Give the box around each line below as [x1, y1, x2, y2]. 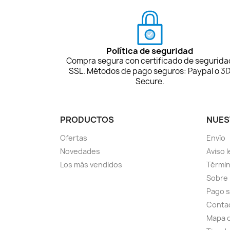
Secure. [135, 75, 164, 87]
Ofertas [60, 132, 87, 143]
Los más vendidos [60, 159, 122, 169]
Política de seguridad [106, 45, 194, 56]
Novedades [60, 146, 100, 156]
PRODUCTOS [60, 113, 114, 125]
